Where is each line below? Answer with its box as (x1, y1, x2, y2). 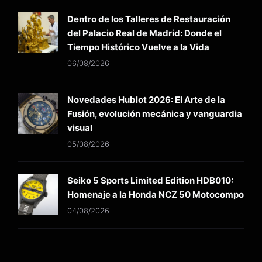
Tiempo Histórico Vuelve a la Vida (67, 42, 209, 53)
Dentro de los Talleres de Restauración (67, 13, 230, 25)
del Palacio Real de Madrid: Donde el (67, 27, 222, 39)
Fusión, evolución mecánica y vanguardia (67, 108, 242, 120)
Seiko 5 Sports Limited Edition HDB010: (67, 175, 233, 187)
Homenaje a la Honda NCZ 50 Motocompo (67, 189, 244, 201)
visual (67, 122, 92, 134)
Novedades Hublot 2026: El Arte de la (67, 94, 225, 106)
